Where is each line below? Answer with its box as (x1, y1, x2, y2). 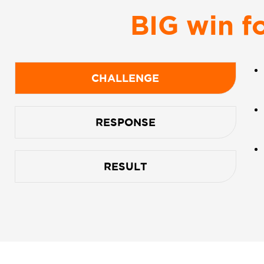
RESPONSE (95, 116, 156, 128)
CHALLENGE (91, 72, 160, 84)
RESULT (103, 160, 147, 172)
